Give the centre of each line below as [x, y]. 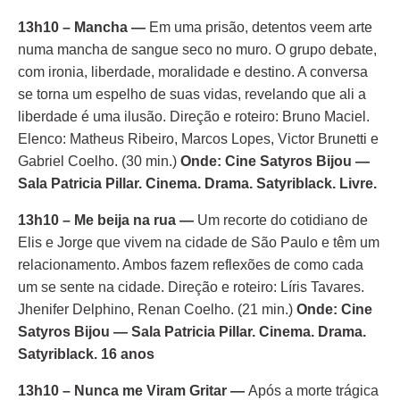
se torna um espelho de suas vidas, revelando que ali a [192, 94]
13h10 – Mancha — [83, 27]
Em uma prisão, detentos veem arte [261, 27]
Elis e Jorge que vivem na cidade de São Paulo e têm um [199, 242]
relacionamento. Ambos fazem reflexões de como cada [191, 265]
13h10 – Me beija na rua [97, 220]
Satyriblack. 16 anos [86, 354]
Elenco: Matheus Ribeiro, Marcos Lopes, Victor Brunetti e [198, 139]
